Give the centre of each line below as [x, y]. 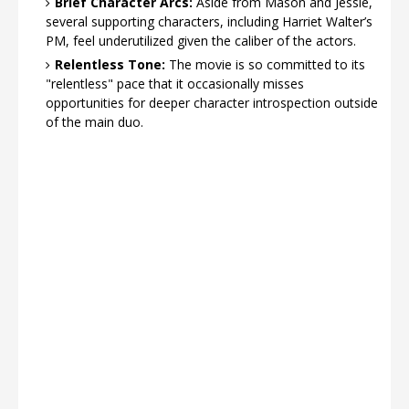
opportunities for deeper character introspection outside [212, 103]
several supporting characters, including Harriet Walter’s [209, 21]
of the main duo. [94, 122]
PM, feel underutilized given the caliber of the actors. [201, 41]
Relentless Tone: [110, 64]
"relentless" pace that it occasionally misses [175, 84]
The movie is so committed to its [265, 64]
